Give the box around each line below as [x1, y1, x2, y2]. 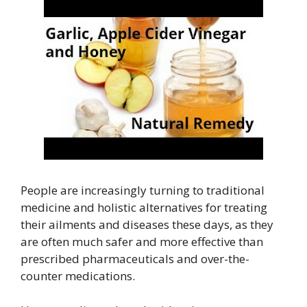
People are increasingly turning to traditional [21, 182, 265, 198]
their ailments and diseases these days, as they [21, 216, 273, 232]
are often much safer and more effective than [21, 233, 263, 249]
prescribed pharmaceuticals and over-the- [21, 250, 249, 267]
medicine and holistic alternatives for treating [21, 199, 267, 215]
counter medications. [21, 267, 135, 284]
